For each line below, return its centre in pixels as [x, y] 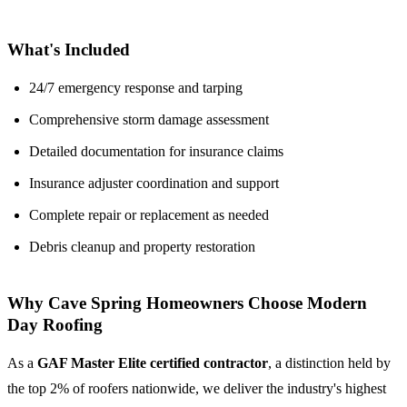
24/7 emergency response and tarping [136, 87]
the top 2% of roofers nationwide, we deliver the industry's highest [197, 389]
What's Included [69, 49]
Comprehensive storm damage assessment [149, 119]
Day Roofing [55, 325]
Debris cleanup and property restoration [142, 246]
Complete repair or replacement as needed [149, 214]
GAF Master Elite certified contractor [153, 363]
